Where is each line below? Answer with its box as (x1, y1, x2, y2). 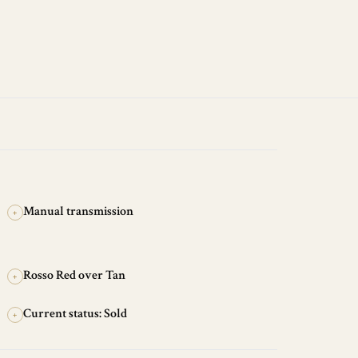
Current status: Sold (22, 305, 127, 322)
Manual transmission (22, 203, 133, 220)
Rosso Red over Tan (22, 267, 125, 284)
